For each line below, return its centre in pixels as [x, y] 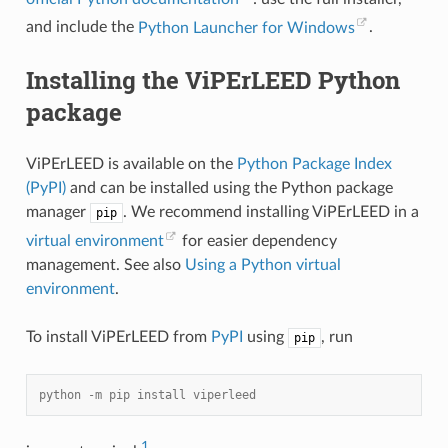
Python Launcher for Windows [246, 27]
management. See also [105, 265]
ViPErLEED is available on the [131, 163]
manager [57, 211]
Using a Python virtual [262, 265]
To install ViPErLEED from [118, 337]
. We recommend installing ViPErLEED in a [270, 211]
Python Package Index [314, 163]
